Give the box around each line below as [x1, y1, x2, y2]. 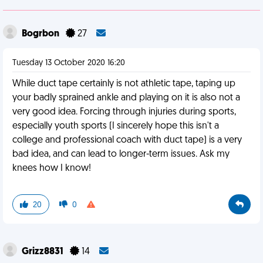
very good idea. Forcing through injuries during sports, [12, 107, 236, 117]
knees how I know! [12, 164, 91, 173]
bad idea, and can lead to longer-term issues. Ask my [12, 150, 230, 159]
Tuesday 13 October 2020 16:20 [12, 59, 125, 68]
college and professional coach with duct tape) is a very [12, 136, 242, 145]
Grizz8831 [22, 247, 65, 257]
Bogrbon [22, 29, 61, 39]
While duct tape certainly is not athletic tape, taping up [12, 79, 235, 89]
